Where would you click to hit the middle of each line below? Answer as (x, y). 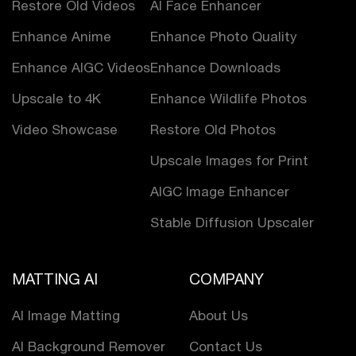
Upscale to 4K (56, 99)
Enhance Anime (62, 37)
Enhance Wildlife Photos (228, 99)
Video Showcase (65, 130)
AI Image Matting (66, 316)
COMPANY (226, 279)
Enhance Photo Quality (224, 37)
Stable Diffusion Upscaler (232, 223)
